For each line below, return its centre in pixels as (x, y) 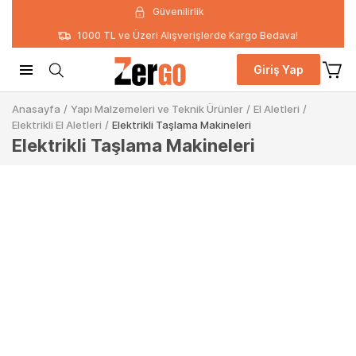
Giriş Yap (279, 70)
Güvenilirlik (178, 12)
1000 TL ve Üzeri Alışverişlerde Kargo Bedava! (188, 35)
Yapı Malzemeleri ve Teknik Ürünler (157, 109)
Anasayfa (36, 109)
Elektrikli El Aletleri (57, 125)
